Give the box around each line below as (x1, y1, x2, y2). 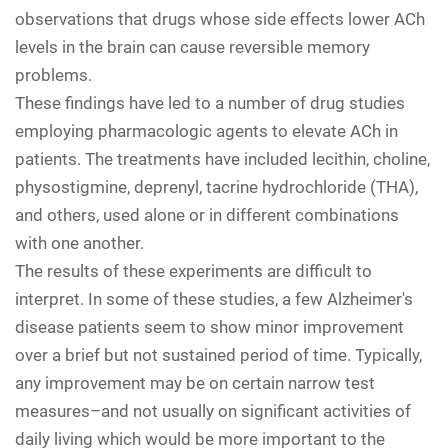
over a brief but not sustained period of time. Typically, (15, 344, 422, 365)
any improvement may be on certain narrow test (15, 372, 375, 393)
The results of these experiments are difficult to (15, 260, 372, 281)
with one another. (15, 232, 144, 253)
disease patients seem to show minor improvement (15, 316, 404, 337)
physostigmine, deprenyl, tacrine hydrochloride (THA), (15, 176, 418, 197)
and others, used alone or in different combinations (15, 204, 399, 225)
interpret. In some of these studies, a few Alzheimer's (15, 288, 413, 309)
